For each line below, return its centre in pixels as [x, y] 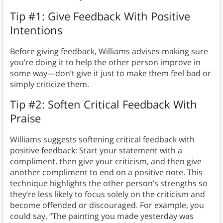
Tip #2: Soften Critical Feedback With [103, 104]
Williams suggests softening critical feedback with [102, 140]
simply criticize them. [49, 84]
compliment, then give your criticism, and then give [106, 162]
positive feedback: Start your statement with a [96, 151]
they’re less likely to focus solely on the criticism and [107, 194]
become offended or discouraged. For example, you [107, 205]
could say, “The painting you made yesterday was [102, 216]
